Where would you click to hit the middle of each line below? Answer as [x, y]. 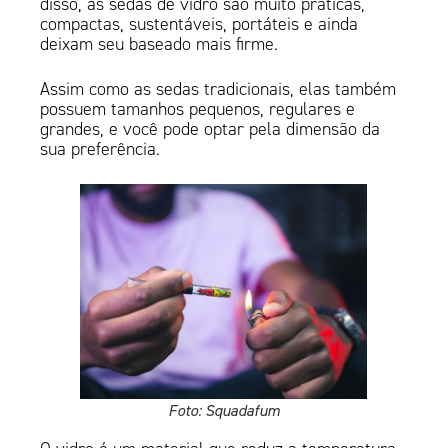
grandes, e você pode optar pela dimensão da [210, 128]
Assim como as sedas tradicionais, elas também [218, 88]
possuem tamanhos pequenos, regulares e [198, 108]
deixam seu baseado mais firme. [159, 43]
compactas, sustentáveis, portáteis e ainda [199, 23]
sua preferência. [100, 148]
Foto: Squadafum [223, 409]
